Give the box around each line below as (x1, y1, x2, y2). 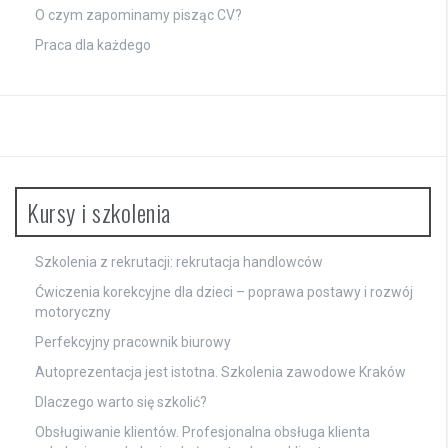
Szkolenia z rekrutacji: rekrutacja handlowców (35, 253, 323, 270)
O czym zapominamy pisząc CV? (35, 6, 242, 23)
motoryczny (35, 303, 111, 320)
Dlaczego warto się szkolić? (35, 393, 207, 410)
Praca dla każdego (35, 36, 151, 53)
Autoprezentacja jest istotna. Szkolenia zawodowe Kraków (35, 363, 406, 380)
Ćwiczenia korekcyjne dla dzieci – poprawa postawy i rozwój (35, 283, 413, 300)
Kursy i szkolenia (27, 193, 171, 230)
